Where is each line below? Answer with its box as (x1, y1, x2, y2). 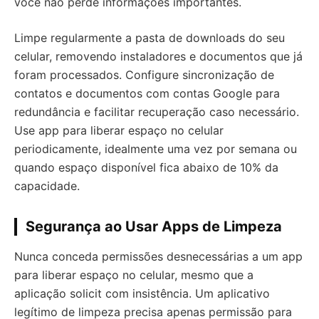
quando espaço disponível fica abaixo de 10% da (14, 160, 278, 174)
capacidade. (14, 179, 80, 193)
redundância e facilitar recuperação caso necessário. (14, 105, 299, 119)
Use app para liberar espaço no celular (14, 123, 224, 137)
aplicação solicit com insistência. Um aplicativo (14, 286, 270, 300)
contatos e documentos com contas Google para (14, 86, 280, 100)
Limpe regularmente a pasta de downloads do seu (14, 31, 285, 45)
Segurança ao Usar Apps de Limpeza (26, 218, 282, 235)
